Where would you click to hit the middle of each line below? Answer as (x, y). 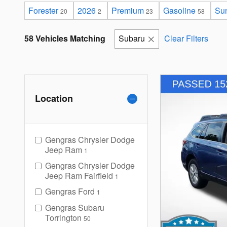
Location (54, 99)
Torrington (63, 218)
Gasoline (179, 11)
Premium (128, 11)
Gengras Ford (70, 192)
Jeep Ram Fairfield (79, 176)
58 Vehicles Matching (65, 39)
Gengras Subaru (75, 208)
